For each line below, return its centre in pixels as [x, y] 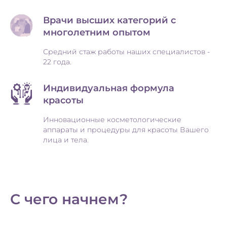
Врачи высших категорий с [109, 21]
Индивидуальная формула [109, 88]
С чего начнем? [69, 199]
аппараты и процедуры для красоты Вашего [126, 130]
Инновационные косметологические [112, 120]
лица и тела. [66, 140]
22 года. [57, 62]
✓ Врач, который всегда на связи [72, 12]
